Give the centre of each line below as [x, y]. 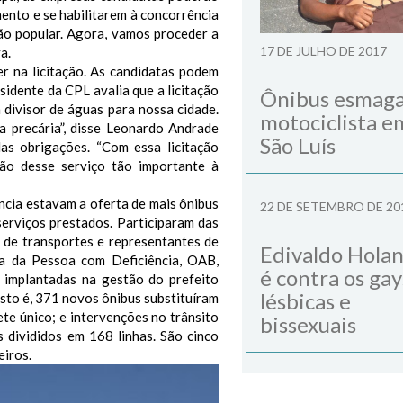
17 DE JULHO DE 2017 [323, 51]
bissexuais [308, 325]
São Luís [298, 146]
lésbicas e [305, 301]
